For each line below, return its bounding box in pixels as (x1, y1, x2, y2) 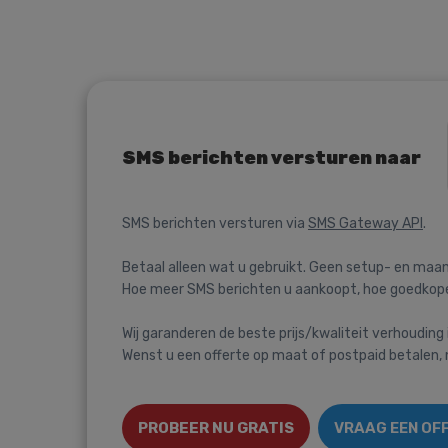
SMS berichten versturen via (122, 215, 308, 232)
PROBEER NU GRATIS (138, 419, 294, 437)
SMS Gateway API (308, 215, 423, 232)
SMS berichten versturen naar (122, 146, 421, 169)
